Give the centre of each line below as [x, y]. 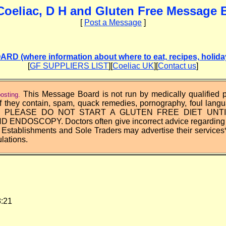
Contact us [177, 66]
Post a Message [113, 22]
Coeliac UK [133, 66]
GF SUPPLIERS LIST [69, 66]
